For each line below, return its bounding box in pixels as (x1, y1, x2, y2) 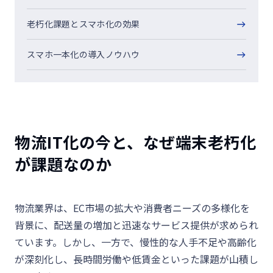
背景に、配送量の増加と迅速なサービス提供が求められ (15, 218, 258, 232)
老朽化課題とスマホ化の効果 (27, 18, 140, 30)
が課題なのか (15, 152, 112, 175)
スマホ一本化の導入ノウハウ (27, 48, 140, 60)
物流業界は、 (15, 200, 73, 215)
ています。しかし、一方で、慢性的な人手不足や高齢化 (15, 235, 257, 249)
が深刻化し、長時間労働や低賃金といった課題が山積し (15, 252, 258, 266)
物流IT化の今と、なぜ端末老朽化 (15, 130, 257, 153)
